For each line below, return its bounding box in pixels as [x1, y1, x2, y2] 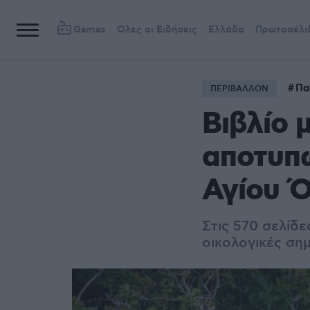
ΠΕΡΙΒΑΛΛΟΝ [210, 84, 268, 94]
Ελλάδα [208, 24, 244, 36]
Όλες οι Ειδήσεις [117, 24, 197, 36]
